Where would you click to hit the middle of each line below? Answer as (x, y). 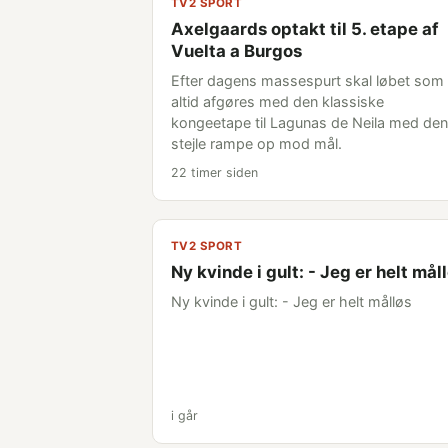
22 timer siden (214, 172)
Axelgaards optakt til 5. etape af (304, 29)
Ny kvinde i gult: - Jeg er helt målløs (291, 301)
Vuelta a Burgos (236, 51)
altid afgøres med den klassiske (277, 101)
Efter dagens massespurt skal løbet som (307, 80)
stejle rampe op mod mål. (256, 143)
